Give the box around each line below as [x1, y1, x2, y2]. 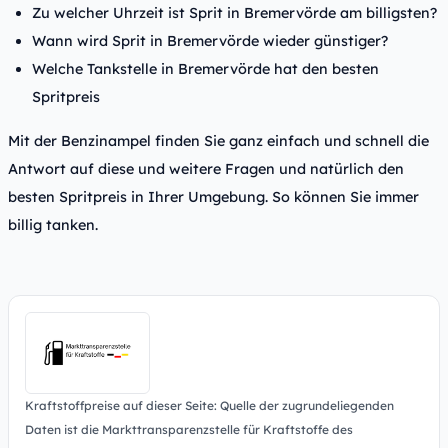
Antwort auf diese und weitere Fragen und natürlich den [8, 160, 404, 178]
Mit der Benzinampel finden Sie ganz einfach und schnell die [8, 132, 429, 150]
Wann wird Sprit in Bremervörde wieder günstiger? [32, 32, 388, 50]
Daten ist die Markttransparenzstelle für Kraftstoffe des [25, 422, 353, 437]
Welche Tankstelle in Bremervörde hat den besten [32, 60, 379, 78]
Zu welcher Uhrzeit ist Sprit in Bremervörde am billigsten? [32, 4, 437, 22]
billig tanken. [8, 216, 98, 234]
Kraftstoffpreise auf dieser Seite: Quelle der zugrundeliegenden [25, 398, 394, 413]
